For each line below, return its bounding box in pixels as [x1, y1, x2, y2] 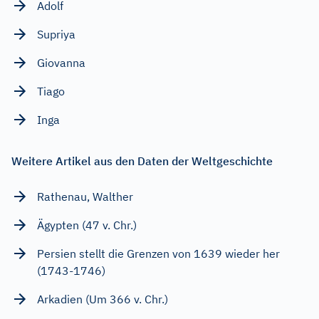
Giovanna [37, 55, 85, 70]
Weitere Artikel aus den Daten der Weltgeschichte [11, 153, 273, 168]
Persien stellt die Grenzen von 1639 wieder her [37, 246, 280, 261]
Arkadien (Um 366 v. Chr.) [37, 291, 168, 306]
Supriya [37, 26, 75, 41]
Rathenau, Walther [37, 189, 133, 204]
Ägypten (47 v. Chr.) [37, 217, 137, 232]
